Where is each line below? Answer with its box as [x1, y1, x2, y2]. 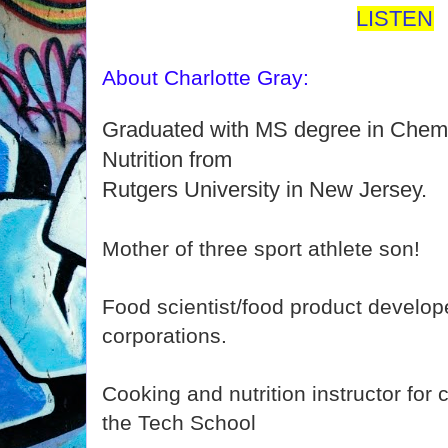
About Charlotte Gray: [102, 66, 309, 89]
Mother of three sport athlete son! [102, 237, 420, 260]
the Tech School [102, 411, 256, 434]
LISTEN [356, 6, 434, 31]
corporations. [102, 324, 227, 347]
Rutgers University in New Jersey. [102, 177, 427, 202]
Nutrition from [102, 147, 232, 172]
